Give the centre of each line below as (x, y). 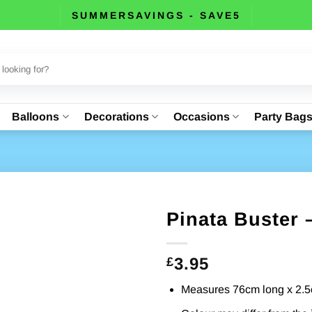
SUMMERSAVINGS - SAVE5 (156, 15)
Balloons (36, 116)
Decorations (116, 116)
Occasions (201, 116)
